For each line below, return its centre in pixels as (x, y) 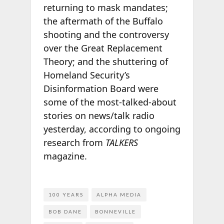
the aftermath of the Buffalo (103, 21)
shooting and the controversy (106, 34)
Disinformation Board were (101, 88)
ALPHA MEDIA (119, 195)
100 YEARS (66, 195)
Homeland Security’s (86, 75)
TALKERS (121, 142)
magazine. (65, 156)
